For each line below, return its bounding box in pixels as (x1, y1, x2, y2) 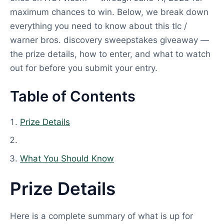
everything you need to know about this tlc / (10, 21, 187, 31)
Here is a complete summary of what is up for (10, 211, 193, 221)
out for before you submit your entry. (10, 63, 157, 73)
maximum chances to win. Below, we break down (10, 7, 208, 17)
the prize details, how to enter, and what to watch (10, 49, 210, 59)
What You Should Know (20, 153, 114, 163)
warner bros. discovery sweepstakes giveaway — (10, 35, 209, 45)
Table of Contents (10, 87, 135, 105)
